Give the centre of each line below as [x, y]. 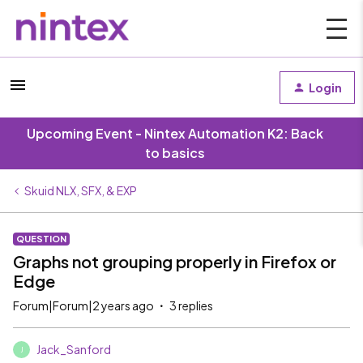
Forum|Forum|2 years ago [83, 305]
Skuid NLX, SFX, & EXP [81, 190]
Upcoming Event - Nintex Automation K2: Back [175, 133]
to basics [175, 153]
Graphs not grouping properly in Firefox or [175, 261]
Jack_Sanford [74, 349]
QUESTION [41, 239]
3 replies [191, 305]
